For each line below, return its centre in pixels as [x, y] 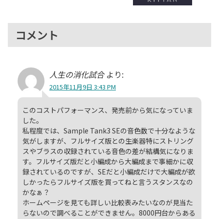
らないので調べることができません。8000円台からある [109, 212]
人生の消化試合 [77, 74]
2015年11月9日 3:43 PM [83, 87]
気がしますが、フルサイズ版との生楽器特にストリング [108, 141]
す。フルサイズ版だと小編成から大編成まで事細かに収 [108, 161]
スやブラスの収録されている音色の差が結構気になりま [108, 151]
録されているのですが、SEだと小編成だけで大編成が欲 [109, 171]
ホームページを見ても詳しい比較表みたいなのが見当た [108, 202]
